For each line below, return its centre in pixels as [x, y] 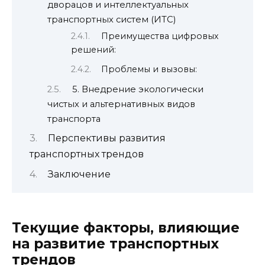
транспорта [74, 119]
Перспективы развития [106, 138]
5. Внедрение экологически [138, 89]
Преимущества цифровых [160, 36]
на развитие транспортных [115, 243]
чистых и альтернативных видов [121, 104]
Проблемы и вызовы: [149, 69]
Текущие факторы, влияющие [126, 227]
